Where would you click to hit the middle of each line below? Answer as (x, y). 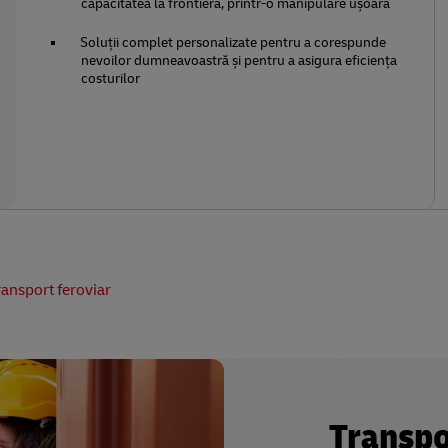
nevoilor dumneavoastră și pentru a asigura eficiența (239, 60)
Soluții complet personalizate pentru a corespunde (233, 42)
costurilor (111, 78)
